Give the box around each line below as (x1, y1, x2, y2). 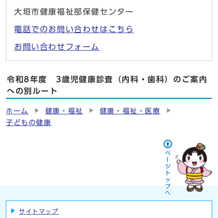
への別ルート (7, 87, 58, 95)
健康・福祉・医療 (99, 108, 161, 115)
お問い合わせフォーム (14, 43, 100, 51)
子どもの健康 (6, 119, 52, 127)
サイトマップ (19, 208, 59, 215)
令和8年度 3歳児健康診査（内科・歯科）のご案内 (7, 75, 208, 84)
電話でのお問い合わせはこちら (14, 25, 134, 34)
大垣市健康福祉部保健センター (14, 8, 134, 16)
